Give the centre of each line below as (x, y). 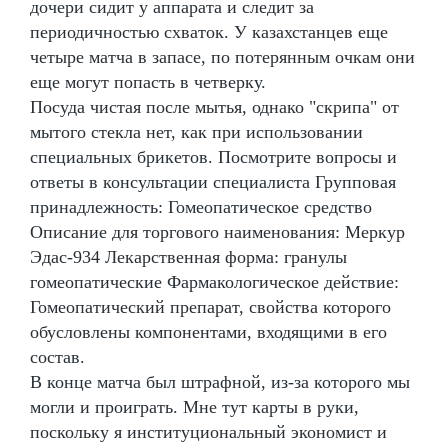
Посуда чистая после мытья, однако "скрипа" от (214, 106)
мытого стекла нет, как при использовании (196, 131)
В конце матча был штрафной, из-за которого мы (220, 381)
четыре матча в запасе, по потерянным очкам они (222, 56)
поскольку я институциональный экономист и (208, 431)
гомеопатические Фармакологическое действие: (214, 281)
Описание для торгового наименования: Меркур (217, 231)
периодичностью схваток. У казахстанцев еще (209, 31)
